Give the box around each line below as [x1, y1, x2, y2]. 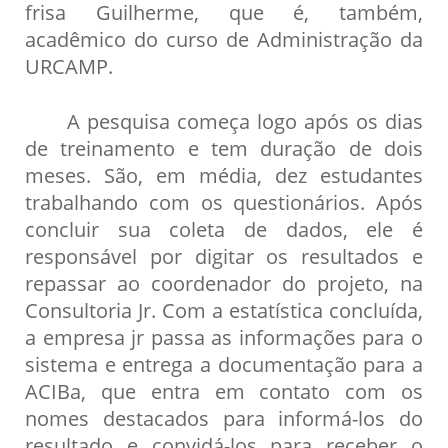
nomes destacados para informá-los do [25, 404, 423, 433]
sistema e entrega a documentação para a [25, 350, 423, 379]
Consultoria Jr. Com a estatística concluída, [25, 296, 423, 325]
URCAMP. [25, 52, 113, 81]
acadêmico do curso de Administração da [25, 25, 423, 54]
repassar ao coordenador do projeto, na [25, 269, 423, 298]
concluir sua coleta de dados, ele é [25, 215, 423, 244]
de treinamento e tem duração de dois [25, 134, 423, 163]
